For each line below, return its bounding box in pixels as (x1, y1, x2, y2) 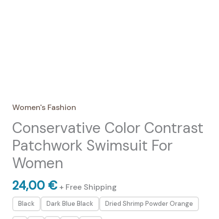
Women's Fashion (12, 102, 76, 112)
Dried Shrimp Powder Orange (105, 199, 193, 208)
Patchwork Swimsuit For (12, 135, 173, 155)
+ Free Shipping (59, 181, 117, 192)
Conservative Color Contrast (12, 118, 203, 137)
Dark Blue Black (46, 199, 93, 208)
